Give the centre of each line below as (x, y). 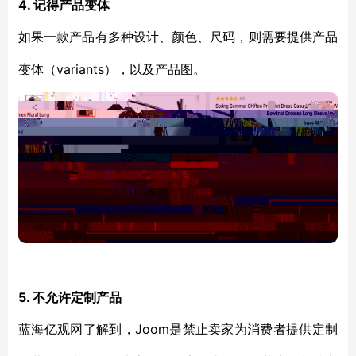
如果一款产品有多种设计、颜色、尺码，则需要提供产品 (178, 37)
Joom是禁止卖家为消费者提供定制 (236, 329)
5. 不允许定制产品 (70, 297)
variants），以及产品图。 (131, 69)
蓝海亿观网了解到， (77, 329)
